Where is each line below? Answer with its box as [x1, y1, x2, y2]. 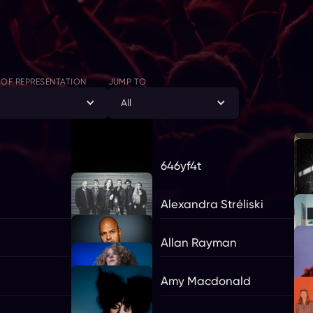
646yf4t [160, 159, 201, 173]
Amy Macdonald [160, 273, 251, 288]
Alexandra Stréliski [160, 197, 263, 211]
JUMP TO [108, 77, 147, 87]
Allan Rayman [160, 235, 237, 249]
